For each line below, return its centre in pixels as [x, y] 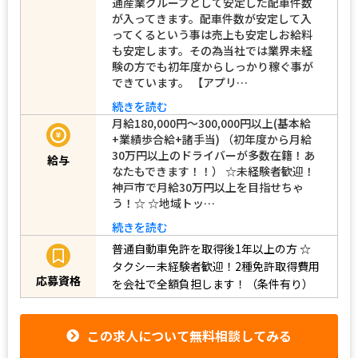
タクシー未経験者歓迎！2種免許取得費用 [216, 267]
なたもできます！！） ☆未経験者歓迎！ [213, 171]
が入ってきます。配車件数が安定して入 [212, 18]
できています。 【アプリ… [180, 82]
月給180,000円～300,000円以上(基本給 [211, 123]
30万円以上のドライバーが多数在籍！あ [213, 155]
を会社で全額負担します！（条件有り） [213, 284]
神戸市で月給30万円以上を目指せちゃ [208, 187]
